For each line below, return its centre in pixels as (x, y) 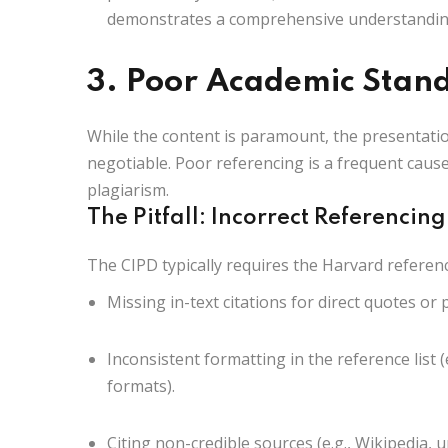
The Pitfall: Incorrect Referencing (266, 217)
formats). (141, 385)
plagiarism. (128, 189)
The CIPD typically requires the (204, 264)
